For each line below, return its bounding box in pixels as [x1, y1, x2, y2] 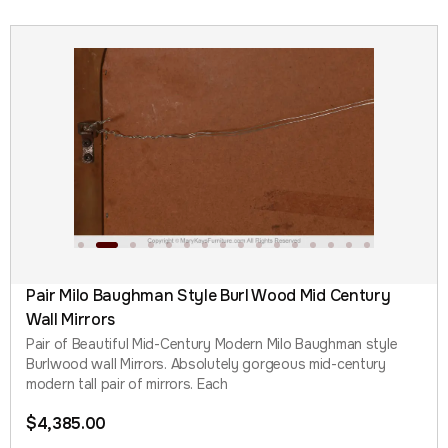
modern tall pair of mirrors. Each [26, 374, 228, 393]
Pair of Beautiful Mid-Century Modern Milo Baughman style [26, 334, 398, 353]
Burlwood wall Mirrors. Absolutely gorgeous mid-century [26, 354, 386, 373]
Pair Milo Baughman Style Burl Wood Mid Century [26, 284, 391, 306]
